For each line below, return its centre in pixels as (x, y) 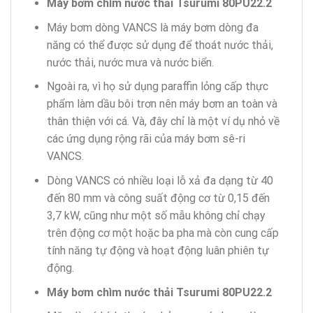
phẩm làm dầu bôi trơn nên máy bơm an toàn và (162, 104)
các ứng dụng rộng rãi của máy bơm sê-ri (146, 139)
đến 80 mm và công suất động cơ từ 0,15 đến (158, 198)
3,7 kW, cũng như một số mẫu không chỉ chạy (156, 215)
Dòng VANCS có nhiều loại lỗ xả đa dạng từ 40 (160, 180)
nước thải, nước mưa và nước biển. (130, 62)
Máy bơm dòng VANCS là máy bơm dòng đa (152, 27)
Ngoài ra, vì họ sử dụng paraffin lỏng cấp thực (157, 87)
